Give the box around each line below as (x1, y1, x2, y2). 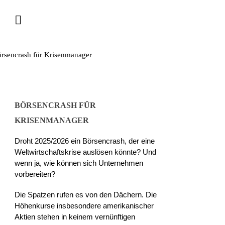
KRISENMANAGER (15, 116, 89, 125)
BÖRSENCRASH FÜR (15, 100, 96, 109)
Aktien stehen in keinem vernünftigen (15, 212, 136, 221)
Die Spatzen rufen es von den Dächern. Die (15, 190, 157, 199)
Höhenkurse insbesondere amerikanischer (15, 201, 154, 210)
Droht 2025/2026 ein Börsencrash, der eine (15, 136, 155, 145)
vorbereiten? (15, 169, 56, 178)
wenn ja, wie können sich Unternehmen (15, 158, 144, 167)
